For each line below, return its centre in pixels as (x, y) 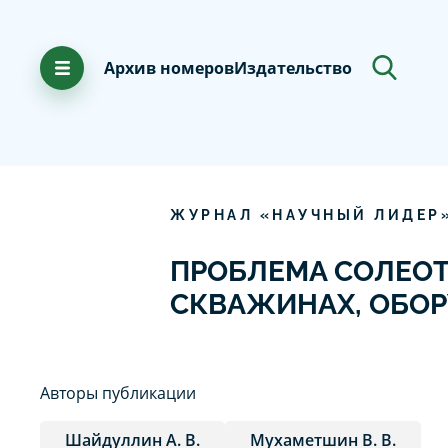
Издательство (293, 67)
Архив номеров (169, 67)
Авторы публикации (118, 392)
